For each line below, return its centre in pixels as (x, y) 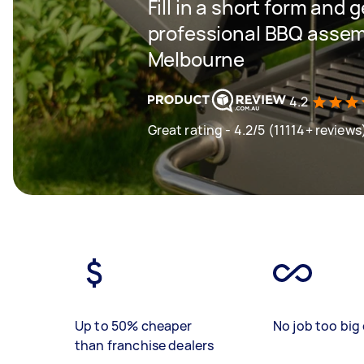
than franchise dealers (145, 345)
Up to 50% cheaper (134, 326)
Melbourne (196, 59)
